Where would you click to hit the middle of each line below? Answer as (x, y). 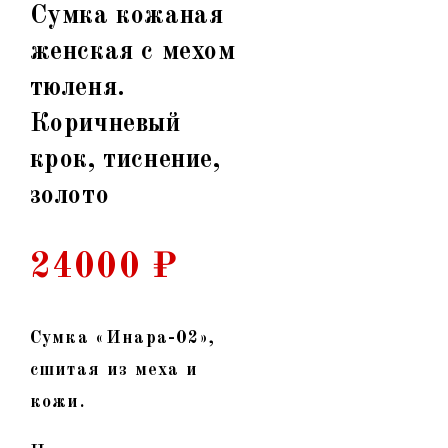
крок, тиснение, (125, 159)
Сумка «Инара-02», (122, 337)
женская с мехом (132, 51)
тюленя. (77, 87)
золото (69, 195)
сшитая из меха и (114, 369)
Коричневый (105, 123)
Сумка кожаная (126, 15)
